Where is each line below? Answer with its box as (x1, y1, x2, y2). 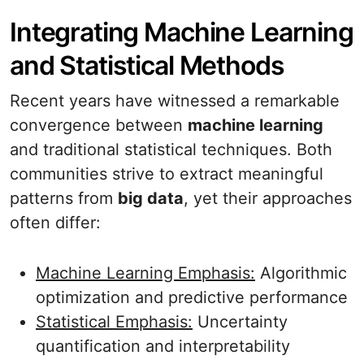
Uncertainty (193, 312, 288, 331)
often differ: (10, 213, 101, 232)
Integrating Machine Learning (10, 16, 353, 48)
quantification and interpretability (36, 336, 290, 356)
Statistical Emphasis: (36, 312, 193, 331)
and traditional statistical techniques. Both (10, 140, 332, 159)
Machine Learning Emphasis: (36, 263, 255, 283)
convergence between (10, 115, 188, 135)
